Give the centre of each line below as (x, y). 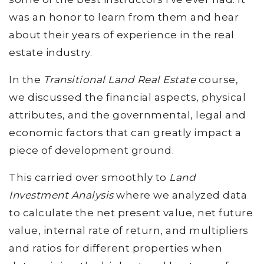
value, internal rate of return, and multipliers (129, 230)
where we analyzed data (180, 195)
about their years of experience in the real (122, 34)
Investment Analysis (61, 195)
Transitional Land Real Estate (119, 79)
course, (217, 79)
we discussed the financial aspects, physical (127, 97)
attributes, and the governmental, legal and (128, 115)
